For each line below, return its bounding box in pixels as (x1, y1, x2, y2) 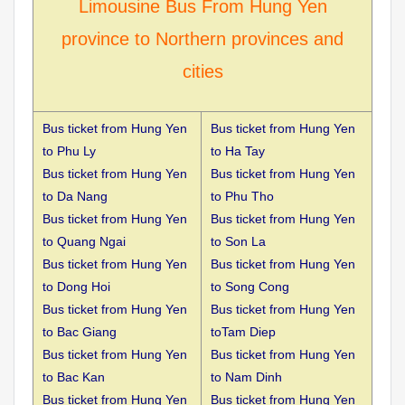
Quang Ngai (57, 233, 126, 249)
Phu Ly (57, 143, 96, 158)
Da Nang (57, 188, 108, 203)
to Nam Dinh (211, 369, 282, 384)
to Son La (211, 233, 266, 249)
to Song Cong (211, 278, 289, 294)
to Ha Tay (211, 143, 265, 158)
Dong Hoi (57, 278, 110, 294)
